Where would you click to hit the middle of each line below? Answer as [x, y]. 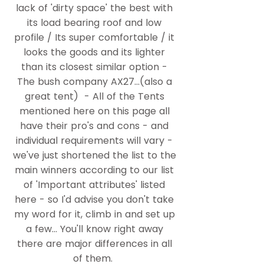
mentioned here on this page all [94, 111]
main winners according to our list [94, 170]
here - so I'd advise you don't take [94, 199]
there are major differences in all [94, 244]
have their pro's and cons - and [94, 126]
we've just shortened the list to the [94, 155]
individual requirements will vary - [94, 141]
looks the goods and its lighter [94, 52]
